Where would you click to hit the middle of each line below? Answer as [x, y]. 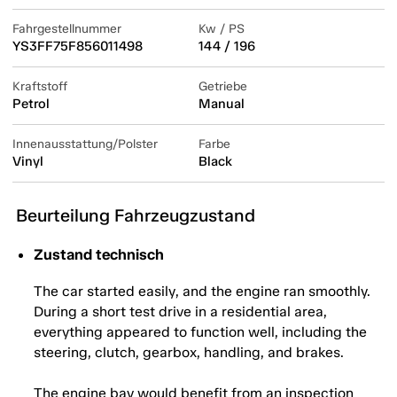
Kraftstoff [40, 87]
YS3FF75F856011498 [78, 47]
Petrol [31, 104]
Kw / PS [222, 29]
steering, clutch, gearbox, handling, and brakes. [189, 353]
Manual [222, 104]
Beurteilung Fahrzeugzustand [136, 216]
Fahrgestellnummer [67, 29]
